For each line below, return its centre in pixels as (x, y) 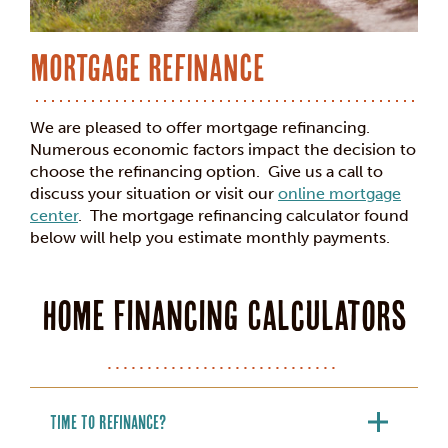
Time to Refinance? (108, 422)
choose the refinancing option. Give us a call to (206, 172)
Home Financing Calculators (224, 316)
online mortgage (339, 194)
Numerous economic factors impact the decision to (223, 150)
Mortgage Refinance (147, 68)
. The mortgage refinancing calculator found (243, 216)
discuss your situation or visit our (154, 194)
